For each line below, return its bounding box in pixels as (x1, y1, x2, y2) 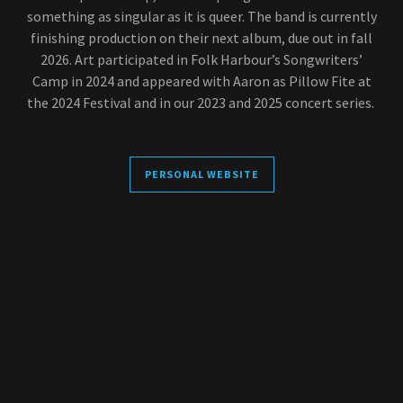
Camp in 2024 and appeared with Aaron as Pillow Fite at (31, 71, 372, 90)
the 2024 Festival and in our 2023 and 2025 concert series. (26, 93, 377, 112)
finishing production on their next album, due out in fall (31, 28, 372, 47)
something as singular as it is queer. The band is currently (26, 6, 377, 25)
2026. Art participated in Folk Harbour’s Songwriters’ (40, 49, 363, 68)
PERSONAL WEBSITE (144, 167, 259, 182)
